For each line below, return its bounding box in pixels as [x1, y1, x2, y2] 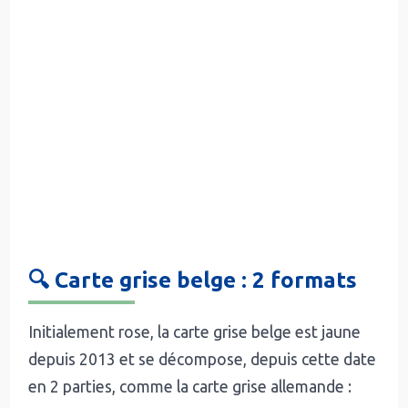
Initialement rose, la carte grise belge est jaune [28, 322, 362, 341]
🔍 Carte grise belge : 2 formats [28, 267, 358, 292]
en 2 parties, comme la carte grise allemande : [28, 377, 352, 395]
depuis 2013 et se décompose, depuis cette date [28, 350, 377, 368]
